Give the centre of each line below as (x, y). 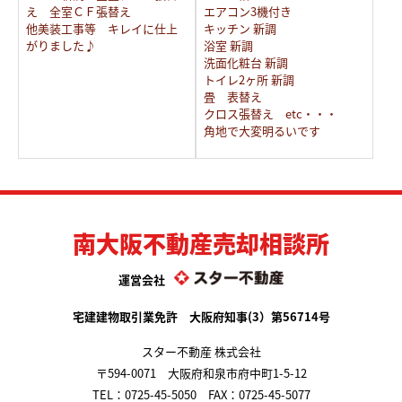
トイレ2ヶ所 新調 (249, 79)
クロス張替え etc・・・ (270, 114)
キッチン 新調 (240, 28)
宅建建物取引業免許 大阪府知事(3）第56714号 (201, 316)
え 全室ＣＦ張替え (79, 11)
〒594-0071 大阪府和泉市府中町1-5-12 (201, 373)
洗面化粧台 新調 (245, 62)
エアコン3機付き (247, 11)
